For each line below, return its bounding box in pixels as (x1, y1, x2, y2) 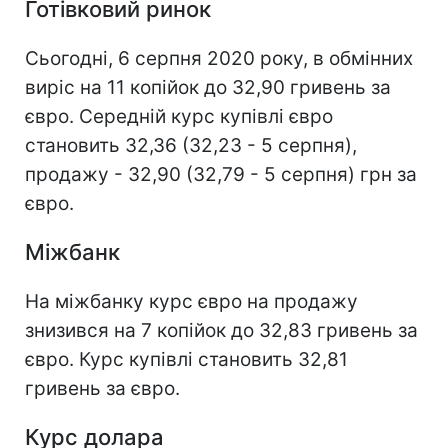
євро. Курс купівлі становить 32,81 (25, 348, 348, 372)
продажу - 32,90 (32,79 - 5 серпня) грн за (25, 163, 417, 187)
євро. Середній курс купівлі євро (25, 105, 333, 129)
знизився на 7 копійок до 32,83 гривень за (25, 319, 418, 343)
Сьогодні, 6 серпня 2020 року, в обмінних (25, 47, 413, 71)
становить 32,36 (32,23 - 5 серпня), (25, 134, 357, 158)
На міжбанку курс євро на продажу (25, 290, 358, 314)
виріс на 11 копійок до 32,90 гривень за (25, 76, 391, 100)
